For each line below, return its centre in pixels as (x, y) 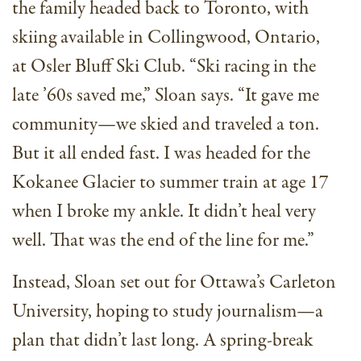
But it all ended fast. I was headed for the (161, 154)
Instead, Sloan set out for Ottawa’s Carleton (174, 283)
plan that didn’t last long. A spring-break (163, 341)
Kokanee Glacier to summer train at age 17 (170, 183)
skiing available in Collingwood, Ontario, (166, 38)
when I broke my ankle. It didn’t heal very (164, 212)
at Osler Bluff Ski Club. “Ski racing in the (164, 67)
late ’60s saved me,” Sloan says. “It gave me (166, 96)
